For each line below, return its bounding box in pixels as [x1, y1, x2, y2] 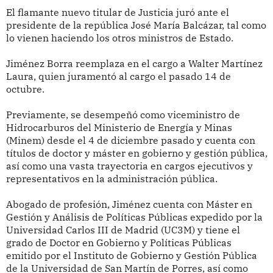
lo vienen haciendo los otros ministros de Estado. [5, 32, 233, 44]
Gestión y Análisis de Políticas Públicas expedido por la [5, 211, 263, 224]
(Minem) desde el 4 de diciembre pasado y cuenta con [5, 134, 255, 147]
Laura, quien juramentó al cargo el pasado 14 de [5, 70, 231, 83]
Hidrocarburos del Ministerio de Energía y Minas [5, 121, 232, 134]
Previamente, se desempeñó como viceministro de [5, 108, 240, 121]
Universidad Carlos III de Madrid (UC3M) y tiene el [5, 224, 240, 236]
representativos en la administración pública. [5, 172, 218, 185]
